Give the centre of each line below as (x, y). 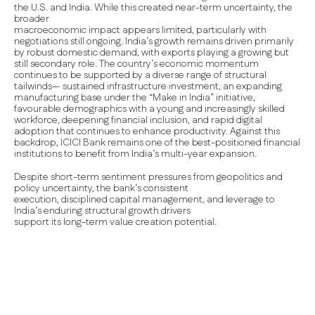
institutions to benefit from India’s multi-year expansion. (135, 154)
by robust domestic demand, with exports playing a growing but (152, 53)
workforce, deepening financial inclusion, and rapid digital (138, 120)
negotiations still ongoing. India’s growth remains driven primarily (154, 41)
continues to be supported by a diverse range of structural (140, 75)
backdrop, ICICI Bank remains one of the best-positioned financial (157, 143)
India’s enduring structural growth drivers (102, 211)
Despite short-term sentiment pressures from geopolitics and (148, 177)
